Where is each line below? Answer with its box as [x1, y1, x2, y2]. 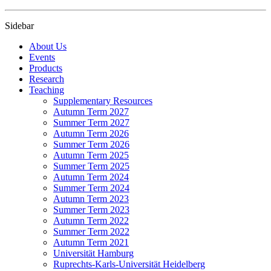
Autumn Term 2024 [53, 172, 129, 182]
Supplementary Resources [53, 96, 152, 106]
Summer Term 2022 [53, 226, 129, 237]
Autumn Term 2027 [53, 106, 129, 117]
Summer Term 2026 [53, 139, 129, 149]
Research [29, 74, 64, 84]
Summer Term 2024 [53, 183, 129, 193]
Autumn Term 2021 [53, 237, 129, 247]
